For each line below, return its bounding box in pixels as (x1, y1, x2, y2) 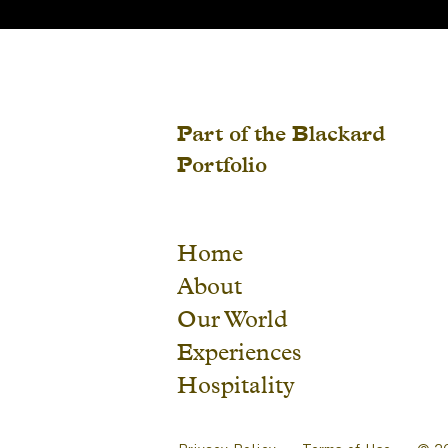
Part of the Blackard (176, 119, 385, 147)
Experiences (176, 337, 302, 366)
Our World (176, 304, 288, 333)
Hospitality (176, 370, 295, 399)
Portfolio (176, 150, 267, 178)
